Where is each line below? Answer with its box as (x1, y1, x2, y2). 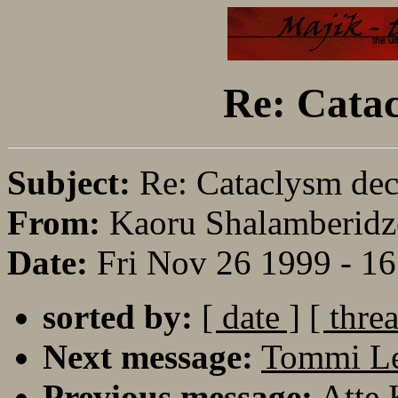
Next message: (43, 337, 253, 376)
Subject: (7, 163, 139, 202)
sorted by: (43, 297, 193, 336)
